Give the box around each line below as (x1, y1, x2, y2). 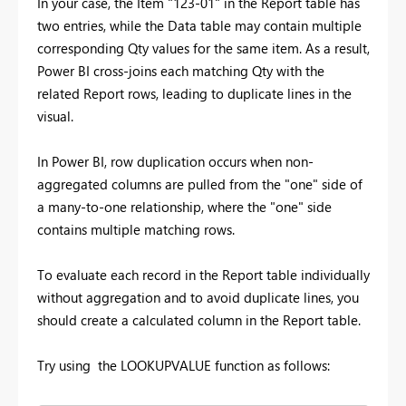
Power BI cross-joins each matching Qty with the (37, 61, 324, 80)
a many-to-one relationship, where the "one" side (37, 197, 332, 216)
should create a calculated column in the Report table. (37, 310, 361, 329)
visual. (37, 106, 73, 125)
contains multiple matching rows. (37, 219, 235, 238)
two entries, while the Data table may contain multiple (37, 15, 362, 34)
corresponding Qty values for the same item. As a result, (37, 38, 370, 57)
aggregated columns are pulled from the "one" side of (37, 174, 362, 193)
